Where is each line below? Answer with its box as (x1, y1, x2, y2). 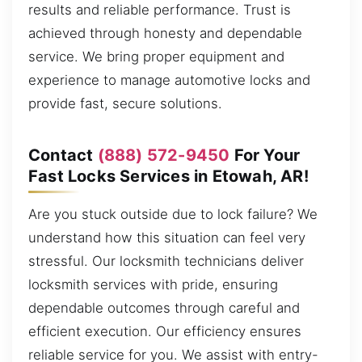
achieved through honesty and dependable (28, 25, 302, 42)
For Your (229, 145, 301, 165)
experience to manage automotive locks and (28, 72, 310, 89)
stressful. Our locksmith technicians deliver (28, 253, 304, 270)
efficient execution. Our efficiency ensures (28, 323, 301, 340)
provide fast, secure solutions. (28, 95, 222, 112)
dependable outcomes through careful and (28, 300, 300, 317)
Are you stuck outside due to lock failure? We (28, 206, 318, 223)
